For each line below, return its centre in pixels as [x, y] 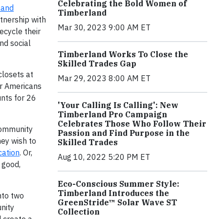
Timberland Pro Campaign [112, 115]
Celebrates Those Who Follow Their [132, 124]
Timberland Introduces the [113, 193]
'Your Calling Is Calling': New [118, 105]
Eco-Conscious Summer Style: [119, 184]
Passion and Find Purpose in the [124, 133]
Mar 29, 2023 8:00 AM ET [104, 78]
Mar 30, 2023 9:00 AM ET [104, 28]
